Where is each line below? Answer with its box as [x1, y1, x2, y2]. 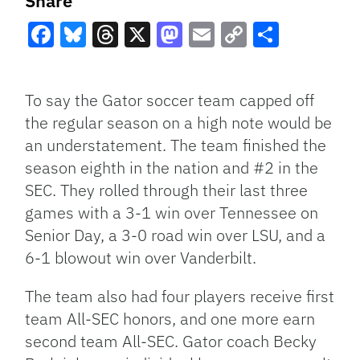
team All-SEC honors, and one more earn [25, 308, 316, 329]
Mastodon [157, 47, 272, 80]
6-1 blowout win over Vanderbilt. [25, 247, 257, 268]
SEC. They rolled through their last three [25, 179, 309, 201]
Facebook [28, 47, 141, 80]
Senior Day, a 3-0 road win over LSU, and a [25, 224, 326, 246]
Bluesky [60, 47, 153, 80]
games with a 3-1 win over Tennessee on [25, 202, 319, 223]
